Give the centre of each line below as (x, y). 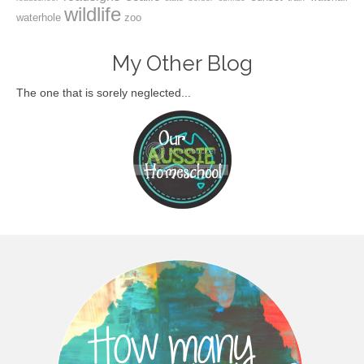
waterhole (39, 18)
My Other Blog (182, 64)
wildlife (93, 15)
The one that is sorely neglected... (104, 93)
